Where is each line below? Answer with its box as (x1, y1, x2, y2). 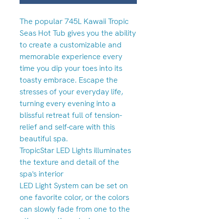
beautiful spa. (20, 133, 68, 144)
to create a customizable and (20, 40, 122, 50)
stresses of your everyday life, (20, 87, 123, 97)
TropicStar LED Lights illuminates (20, 145, 131, 155)
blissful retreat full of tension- (20, 110, 122, 120)
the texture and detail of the (20, 157, 119, 167)
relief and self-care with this (20, 122, 115, 132)
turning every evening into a (20, 98, 116, 109)
